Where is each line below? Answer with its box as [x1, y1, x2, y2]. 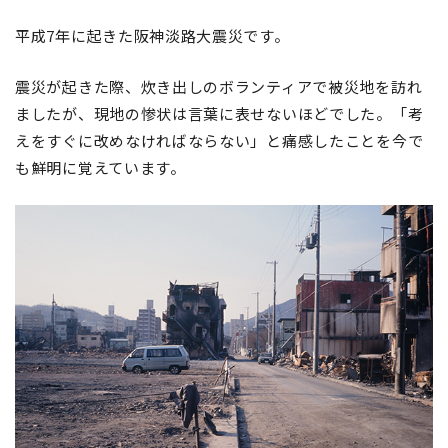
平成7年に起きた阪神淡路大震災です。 [15, 24, 290, 46]
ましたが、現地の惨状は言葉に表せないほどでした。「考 [15, 102, 424, 124]
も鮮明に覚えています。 [15, 156, 186, 178]
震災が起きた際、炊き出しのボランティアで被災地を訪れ [15, 75, 423, 97]
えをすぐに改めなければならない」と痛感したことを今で [15, 129, 424, 151]
